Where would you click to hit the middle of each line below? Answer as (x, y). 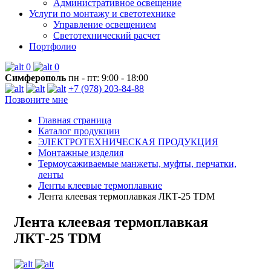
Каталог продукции (79, 131)
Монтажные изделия (81, 153)
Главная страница (75, 120)
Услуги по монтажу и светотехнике (102, 14)
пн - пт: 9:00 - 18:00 (107, 78)
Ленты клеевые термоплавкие (100, 185)
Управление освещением (105, 24)
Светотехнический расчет (107, 35)
